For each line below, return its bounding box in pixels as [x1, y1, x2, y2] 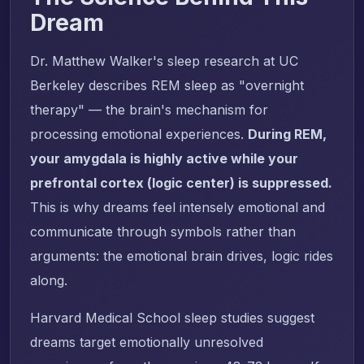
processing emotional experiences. [30, 125, 248, 142]
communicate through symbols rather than [30, 223, 296, 240]
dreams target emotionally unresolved [30, 333, 263, 350]
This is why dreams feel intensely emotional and [30, 198, 325, 215]
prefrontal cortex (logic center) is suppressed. [30, 174, 332, 191]
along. [30, 271, 67, 288]
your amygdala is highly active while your [30, 149, 298, 167]
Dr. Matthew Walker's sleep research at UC [30, 52, 298, 69]
